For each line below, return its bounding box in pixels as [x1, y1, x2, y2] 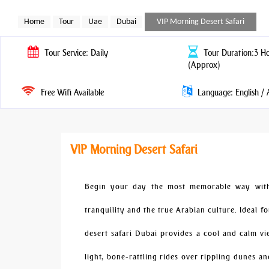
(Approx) [188, 60, 221, 70]
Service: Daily [60, 48, 108, 58]
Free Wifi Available [38, 88, 104, 98]
